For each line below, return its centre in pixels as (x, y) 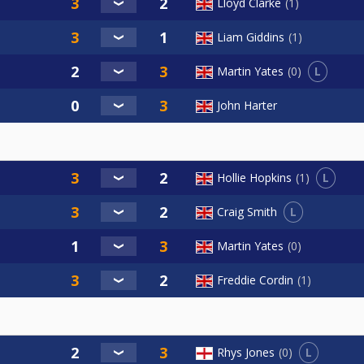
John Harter (247, 105)
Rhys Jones (246, 353)
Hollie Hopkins (254, 178)
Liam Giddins (251, 37)
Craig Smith (247, 212)
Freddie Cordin (255, 279)
